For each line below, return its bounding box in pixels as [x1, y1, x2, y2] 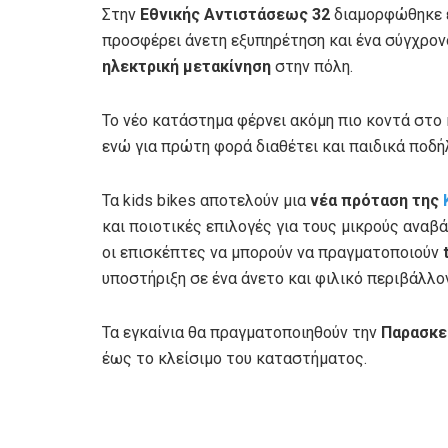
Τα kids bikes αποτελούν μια [102, 190, 310, 210]
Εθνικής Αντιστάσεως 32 [140, 4, 330, 24]
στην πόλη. [271, 56, 353, 76]
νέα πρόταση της [310, 190, 443, 210]
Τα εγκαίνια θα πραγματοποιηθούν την [102, 322, 381, 342]
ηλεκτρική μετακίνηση [102, 56, 271, 76]
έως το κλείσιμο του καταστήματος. [102, 348, 367, 368]
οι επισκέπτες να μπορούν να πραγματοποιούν [102, 242, 443, 262]
